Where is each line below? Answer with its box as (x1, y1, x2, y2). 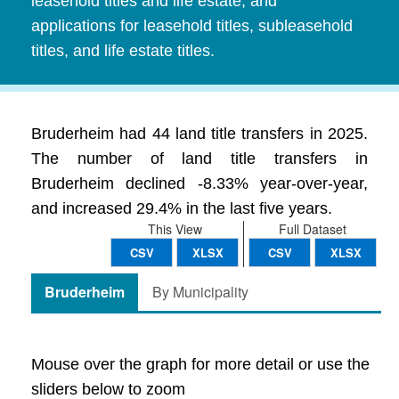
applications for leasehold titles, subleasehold (31, 17, 353, 35)
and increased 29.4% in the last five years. (31, 199, 332, 217)
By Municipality (152, 281, 248, 302)
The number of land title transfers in (31, 150, 368, 167)
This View (147, 220, 202, 238)
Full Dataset (279, 220, 346, 238)
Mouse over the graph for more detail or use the (31, 355, 370, 373)
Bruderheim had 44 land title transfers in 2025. (31, 125, 368, 142)
